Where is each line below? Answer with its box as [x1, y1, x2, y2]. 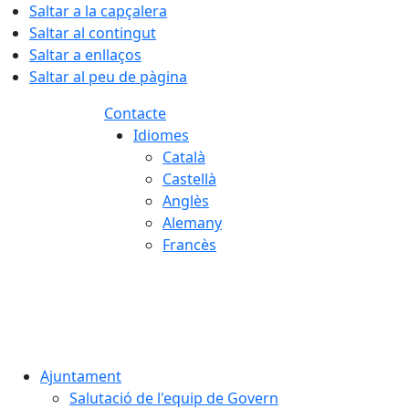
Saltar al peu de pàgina [29, 67, 187, 87]
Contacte [104, 103, 166, 123]
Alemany [163, 213, 222, 233]
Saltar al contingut [29, 23, 156, 43]
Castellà [163, 169, 216, 189]
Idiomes [133, 125, 189, 145]
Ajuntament [40, 366, 121, 386]
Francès [163, 235, 216, 255]
